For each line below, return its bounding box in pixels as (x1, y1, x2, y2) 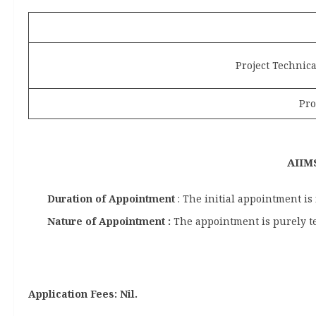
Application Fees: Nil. (28, 287, 138, 300)
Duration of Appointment (47, 191, 178, 205)
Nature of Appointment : (47, 214, 171, 228)
